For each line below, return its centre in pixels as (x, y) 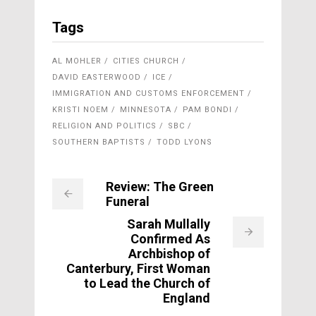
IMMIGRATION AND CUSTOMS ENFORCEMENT (148, 93)
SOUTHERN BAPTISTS (99, 142)
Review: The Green (160, 186)
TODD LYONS (184, 142)
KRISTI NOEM (80, 109)
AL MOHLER (77, 61)
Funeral (128, 201)
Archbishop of (169, 253)
